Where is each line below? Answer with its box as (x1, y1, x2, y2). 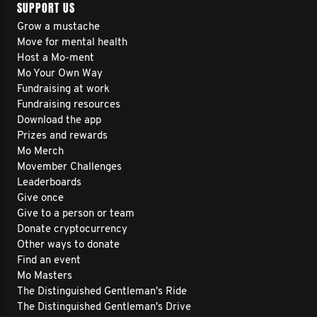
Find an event (17, 255, 81, 266)
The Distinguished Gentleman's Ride (17, 287, 187, 297)
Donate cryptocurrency (17, 224, 127, 235)
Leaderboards (17, 178, 81, 188)
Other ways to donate (17, 240, 120, 250)
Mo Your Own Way (17, 69, 103, 79)
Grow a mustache (17, 22, 100, 33)
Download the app (17, 115, 101, 126)
